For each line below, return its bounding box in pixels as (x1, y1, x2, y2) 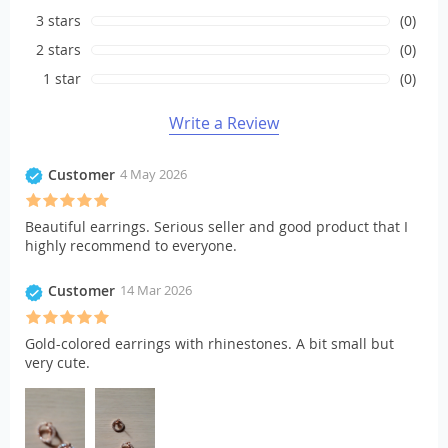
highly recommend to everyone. (25, 236, 237, 256)
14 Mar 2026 (120, 281, 192, 300)
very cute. (25, 352, 90, 372)
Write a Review (169, 112, 279, 134)
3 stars (36, 11, 82, 30)
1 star (43, 69, 82, 88)
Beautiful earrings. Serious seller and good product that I (25, 217, 408, 237)
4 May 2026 (120, 165, 187, 183)
